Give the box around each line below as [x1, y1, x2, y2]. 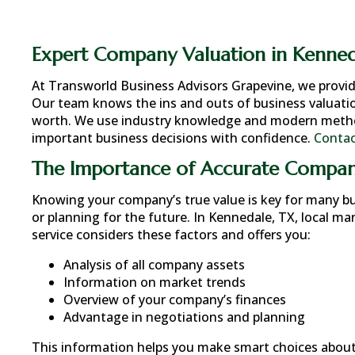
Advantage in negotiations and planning [63, 308, 305, 326]
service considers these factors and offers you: [32, 226, 311, 243]
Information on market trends [63, 273, 246, 291]
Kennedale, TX [208, 208, 295, 226]
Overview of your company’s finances [63, 291, 286, 308]
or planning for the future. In [32, 208, 208, 226]
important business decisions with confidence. [32, 129, 314, 147]
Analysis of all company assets [63, 256, 245, 273]
